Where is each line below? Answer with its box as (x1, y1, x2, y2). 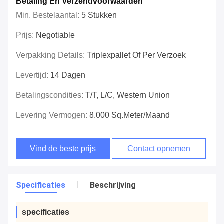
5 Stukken (81, 11, 117, 20)
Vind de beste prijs (30, 144, 96, 153)
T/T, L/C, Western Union (85, 91, 170, 100)
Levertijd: (16, 71, 50, 80)
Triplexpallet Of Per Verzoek (87, 51, 186, 60)
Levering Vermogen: (16, 111, 89, 120)
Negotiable (36, 31, 75, 40)
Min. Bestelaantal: (16, 11, 81, 20)
